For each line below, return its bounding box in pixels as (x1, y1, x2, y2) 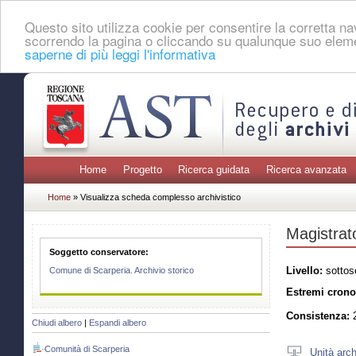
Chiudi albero (32, 318, 82, 328)
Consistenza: (286, 310, 350, 323)
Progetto (122, 164, 162, 176)
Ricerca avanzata (265, 164, 346, 176)
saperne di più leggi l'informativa (25, 43, 215, 64)
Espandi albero (89, 318, 146, 328)
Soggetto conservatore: (49, 246, 149, 257)
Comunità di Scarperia (44, 344, 130, 354)
